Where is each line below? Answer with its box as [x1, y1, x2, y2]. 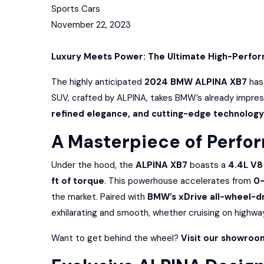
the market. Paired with [51, 191, 147, 203]
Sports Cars [51, 3, 100, 15]
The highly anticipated [51, 76, 144, 88]
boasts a [187, 159, 228, 171]
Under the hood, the [51, 159, 136, 171]
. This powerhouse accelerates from [104, 175, 253, 187]
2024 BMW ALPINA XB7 [144, 76, 247, 88]
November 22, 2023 [51, 19, 131, 31]
